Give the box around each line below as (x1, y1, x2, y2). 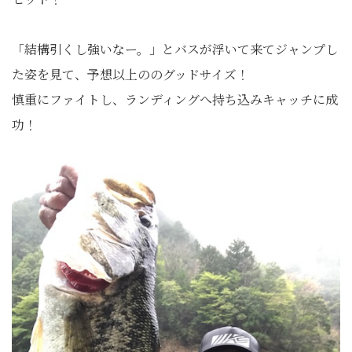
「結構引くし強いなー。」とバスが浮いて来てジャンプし (12, 39, 338, 58)
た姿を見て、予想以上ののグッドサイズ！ (12, 64, 249, 83)
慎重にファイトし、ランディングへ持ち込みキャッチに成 (12, 90, 338, 108)
